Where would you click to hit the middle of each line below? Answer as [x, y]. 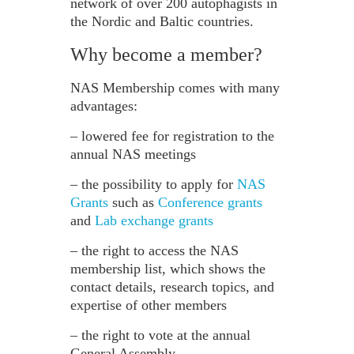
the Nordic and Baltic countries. [162, 22]
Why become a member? [166, 55]
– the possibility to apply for [154, 185]
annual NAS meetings [133, 154]
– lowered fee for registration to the [172, 136]
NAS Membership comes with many [175, 88]
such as [133, 203]
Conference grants [210, 203]
